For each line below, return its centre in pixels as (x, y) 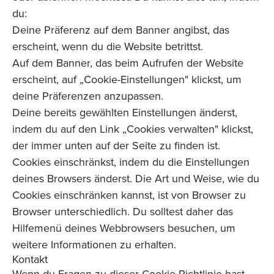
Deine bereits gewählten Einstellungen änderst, (125, 113)
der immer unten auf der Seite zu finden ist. (116, 146)
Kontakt (30, 259)
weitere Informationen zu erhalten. (94, 245)
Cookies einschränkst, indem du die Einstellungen (131, 162)
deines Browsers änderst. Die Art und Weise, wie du (136, 179)
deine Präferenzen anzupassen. (88, 96)
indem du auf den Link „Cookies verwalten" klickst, (133, 129)
